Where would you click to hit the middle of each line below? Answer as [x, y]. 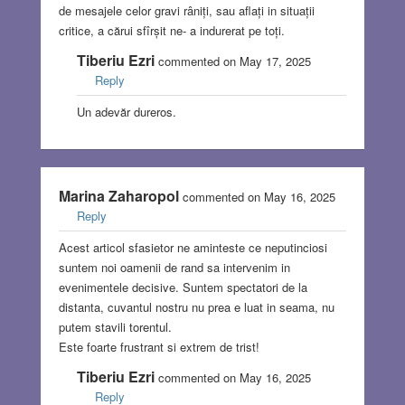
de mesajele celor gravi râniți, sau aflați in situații [186, 11]
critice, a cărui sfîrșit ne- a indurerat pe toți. [171, 31]
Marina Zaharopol [118, 196]
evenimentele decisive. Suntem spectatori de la [183, 287]
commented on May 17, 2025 [232, 61]
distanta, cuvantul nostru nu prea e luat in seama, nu [196, 307]
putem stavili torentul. [115, 327]
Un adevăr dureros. [126, 112]
